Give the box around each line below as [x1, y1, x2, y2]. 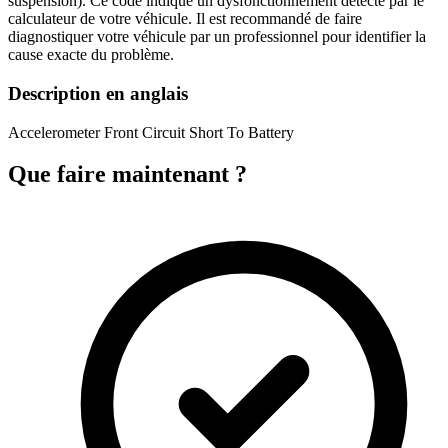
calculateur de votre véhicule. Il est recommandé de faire [8, 10, 362, 28]
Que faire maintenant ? [8, 161, 247, 188]
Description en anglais [8, 82, 188, 104]
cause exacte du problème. [8, 46, 174, 64]
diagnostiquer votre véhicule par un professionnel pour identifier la [8, 28, 426, 46]
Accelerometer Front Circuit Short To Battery [8, 123, 294, 141]
